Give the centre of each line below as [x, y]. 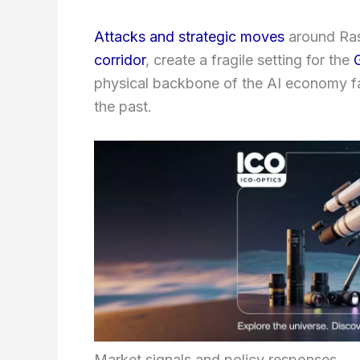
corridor [120, 59]
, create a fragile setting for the [250, 59]
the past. [123, 106]
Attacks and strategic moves [189, 36]
